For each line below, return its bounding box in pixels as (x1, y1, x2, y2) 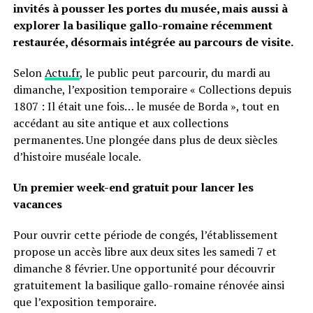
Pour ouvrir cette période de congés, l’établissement (13, 227, 278, 242)
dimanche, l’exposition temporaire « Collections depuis (13, 82, 291, 97)
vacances (13, 196, 62, 212)
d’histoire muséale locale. (13, 149, 141, 164)
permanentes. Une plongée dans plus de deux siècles (13, 132, 277, 147)
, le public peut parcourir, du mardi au (79, 65, 270, 80)
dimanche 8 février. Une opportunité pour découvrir (13, 261, 275, 276)
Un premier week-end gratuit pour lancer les (13, 180, 254, 195)
